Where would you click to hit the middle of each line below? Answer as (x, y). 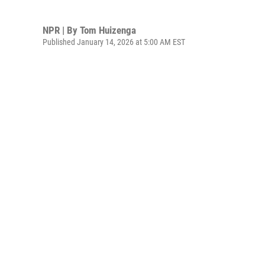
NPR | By (61, 30)
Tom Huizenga (108, 30)
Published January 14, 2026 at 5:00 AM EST (114, 42)
